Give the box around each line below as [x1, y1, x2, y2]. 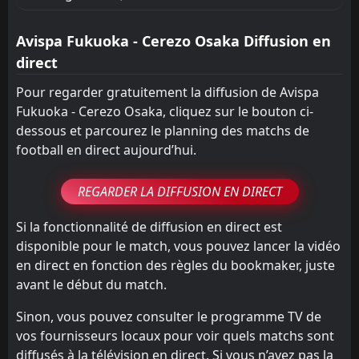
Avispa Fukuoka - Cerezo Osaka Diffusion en [16, 30, 331, 50]
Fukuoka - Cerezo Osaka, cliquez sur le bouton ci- [16, 102, 313, 120]
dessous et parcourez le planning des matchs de [16, 121, 309, 139]
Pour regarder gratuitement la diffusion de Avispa [16, 83, 319, 101]
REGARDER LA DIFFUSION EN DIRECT [77, 182, 282, 200]
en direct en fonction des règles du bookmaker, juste [16, 256, 335, 274]
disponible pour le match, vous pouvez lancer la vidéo [16, 236, 341, 255]
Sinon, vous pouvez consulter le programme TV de [16, 307, 321, 325]
